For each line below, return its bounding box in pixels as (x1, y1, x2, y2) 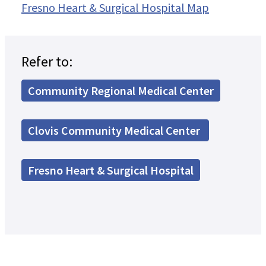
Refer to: (21, 53, 72, 71)
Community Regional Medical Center (28, 83, 214, 99)
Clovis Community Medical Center (28, 123, 202, 138)
